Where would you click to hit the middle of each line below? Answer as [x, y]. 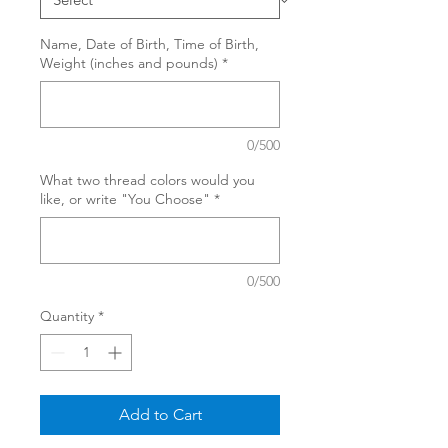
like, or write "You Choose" [125, 198]
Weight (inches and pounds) [129, 62]
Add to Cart [160, 414]
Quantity [67, 315]
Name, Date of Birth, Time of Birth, [149, 43]
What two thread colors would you [147, 179]
